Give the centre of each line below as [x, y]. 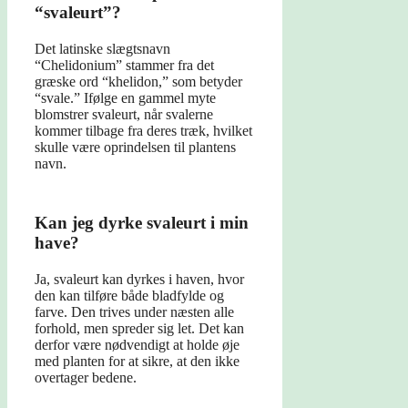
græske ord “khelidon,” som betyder [138, 82]
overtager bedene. [86, 378]
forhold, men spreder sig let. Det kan [139, 329]
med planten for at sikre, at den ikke [137, 362]
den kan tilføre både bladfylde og [129, 296]
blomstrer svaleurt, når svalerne [124, 115]
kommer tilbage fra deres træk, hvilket [143, 131]
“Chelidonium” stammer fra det [124, 66]
